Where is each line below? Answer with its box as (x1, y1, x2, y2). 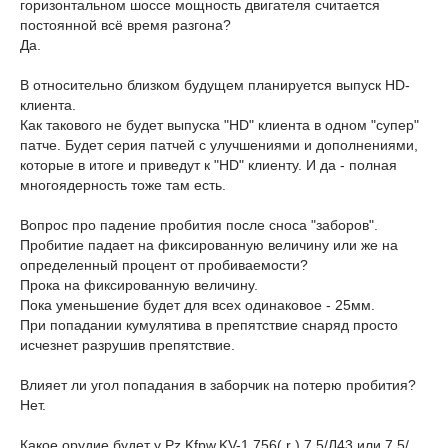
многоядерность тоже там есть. (20, 177, 226, 193)
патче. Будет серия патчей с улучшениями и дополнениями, (20, 137, 418, 153)
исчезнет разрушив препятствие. (20, 337, 235, 353)
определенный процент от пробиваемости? (20, 257, 308, 273)
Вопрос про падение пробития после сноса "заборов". (20, 217, 378, 233)
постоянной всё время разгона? (20, 17, 231, 33)
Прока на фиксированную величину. (20, 277, 258, 293)
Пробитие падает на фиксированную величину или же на (20, 237, 398, 253)
